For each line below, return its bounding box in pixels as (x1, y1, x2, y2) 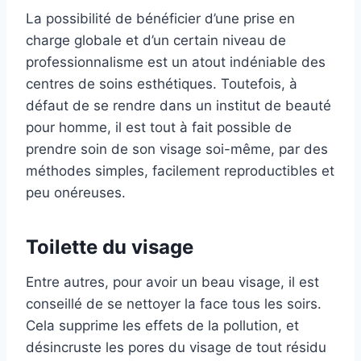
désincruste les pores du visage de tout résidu (26, 339, 326, 356)
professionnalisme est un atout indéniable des (26, 54, 326, 71)
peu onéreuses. (26, 185, 126, 201)
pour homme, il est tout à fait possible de (26, 119, 292, 136)
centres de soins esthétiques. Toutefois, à (26, 76, 297, 93)
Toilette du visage (26, 235, 193, 259)
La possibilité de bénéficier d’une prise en (26, 10, 295, 27)
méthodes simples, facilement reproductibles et (26, 163, 334, 180)
